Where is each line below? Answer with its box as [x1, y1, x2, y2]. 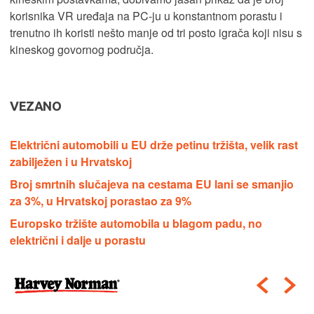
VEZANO [10, 98, 62, 113]
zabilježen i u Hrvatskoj [10, 153, 132, 170]
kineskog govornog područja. [10, 41, 153, 57]
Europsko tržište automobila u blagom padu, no [10, 214, 262, 231]
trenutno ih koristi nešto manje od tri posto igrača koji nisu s [10, 24, 302, 41]
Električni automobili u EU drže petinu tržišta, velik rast [10, 136, 298, 153]
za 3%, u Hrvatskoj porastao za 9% [10, 192, 191, 209]
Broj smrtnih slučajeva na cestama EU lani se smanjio [10, 175, 294, 192]
